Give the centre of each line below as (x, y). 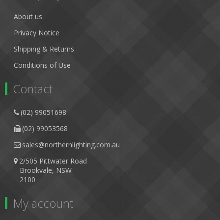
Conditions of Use (42, 65)
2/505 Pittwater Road (53, 161)
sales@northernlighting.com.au (71, 145)
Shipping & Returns (44, 49)
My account (43, 203)
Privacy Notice (37, 33)
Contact (33, 89)
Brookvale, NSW (43, 170)
